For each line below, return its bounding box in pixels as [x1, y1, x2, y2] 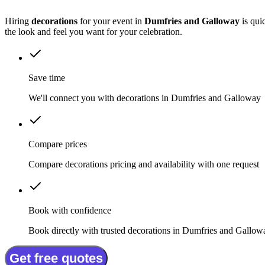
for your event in [77, 16, 144, 27]
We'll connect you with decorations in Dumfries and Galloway [28, 93, 261, 104]
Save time [28, 73, 65, 83]
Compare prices [28, 139, 87, 150]
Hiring [5, 16, 31, 27]
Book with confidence [28, 205, 111, 216]
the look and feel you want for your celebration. [5, 27, 182, 37]
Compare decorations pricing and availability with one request [28, 159, 259, 170]
